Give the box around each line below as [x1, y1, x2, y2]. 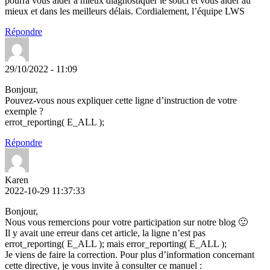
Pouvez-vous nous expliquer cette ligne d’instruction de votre [5, 95, 237, 106]
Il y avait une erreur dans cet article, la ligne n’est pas [5, 228, 206, 239]
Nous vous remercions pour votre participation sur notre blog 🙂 [5, 217, 248, 228]
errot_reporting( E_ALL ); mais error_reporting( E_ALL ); [5, 239, 227, 250]
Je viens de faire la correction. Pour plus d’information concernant [5, 250, 254, 260]
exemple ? [5, 106, 43, 117]
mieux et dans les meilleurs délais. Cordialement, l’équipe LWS [5, 6, 245, 17]
